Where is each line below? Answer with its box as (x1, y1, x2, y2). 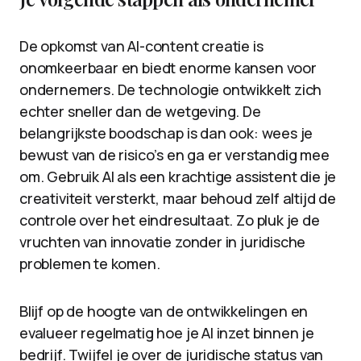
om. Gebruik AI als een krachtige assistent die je (19, 167, 337, 186)
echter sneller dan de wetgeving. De (19, 102, 261, 121)
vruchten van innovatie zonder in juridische (19, 232, 306, 251)
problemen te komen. (19, 254, 160, 273)
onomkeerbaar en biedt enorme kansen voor (19, 58, 317, 77)
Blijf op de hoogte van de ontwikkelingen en (19, 301, 309, 321)
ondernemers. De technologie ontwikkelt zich (19, 80, 322, 99)
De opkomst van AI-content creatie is (19, 36, 263, 56)
